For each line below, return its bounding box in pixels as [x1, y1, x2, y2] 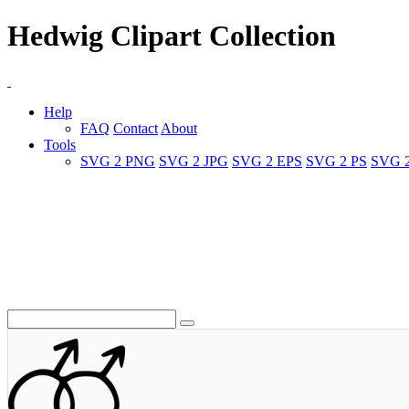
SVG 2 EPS [232, 152, 302, 169]
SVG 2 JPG [159, 152, 228, 169]
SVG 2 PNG [80, 152, 155, 169]
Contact [113, 120, 158, 136]
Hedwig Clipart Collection [7, 19, 336, 53]
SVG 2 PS [306, 152, 367, 169]
